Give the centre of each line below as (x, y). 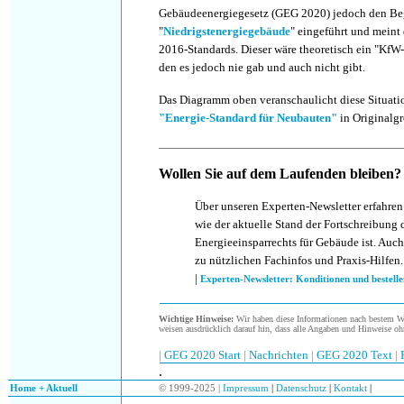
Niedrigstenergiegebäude (227, 32)
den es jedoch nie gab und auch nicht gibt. (262, 68)
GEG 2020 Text (354, 355)
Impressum (247, 388)
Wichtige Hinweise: (196, 319)
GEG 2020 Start (204, 355)
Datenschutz (300, 388)
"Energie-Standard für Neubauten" (248, 118)
